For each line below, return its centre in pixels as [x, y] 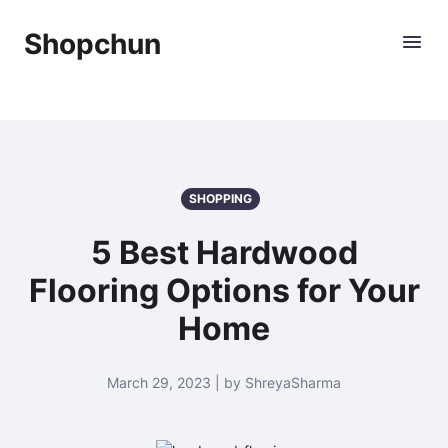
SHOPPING [220, 198]
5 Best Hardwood [224, 252]
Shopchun [92, 44]
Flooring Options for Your [224, 290]
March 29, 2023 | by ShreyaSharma [224, 382]
